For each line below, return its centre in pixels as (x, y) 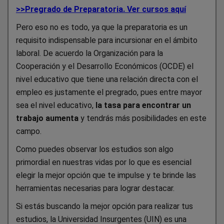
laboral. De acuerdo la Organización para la (89, 53)
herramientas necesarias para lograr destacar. (95, 188)
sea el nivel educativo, (56, 105)
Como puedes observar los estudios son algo (95, 149)
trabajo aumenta (47, 118)
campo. (29, 131)
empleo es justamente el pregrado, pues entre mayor (109, 92)
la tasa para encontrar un (143, 105)
